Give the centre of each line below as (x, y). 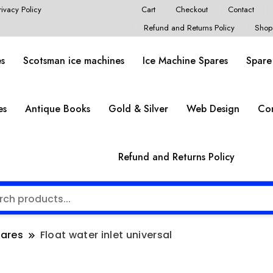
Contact (241, 9)
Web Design (213, 109)
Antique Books (57, 109)
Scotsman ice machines (74, 61)
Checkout (191, 9)
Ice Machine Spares (186, 61)
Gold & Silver (138, 109)
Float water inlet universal (106, 235)
